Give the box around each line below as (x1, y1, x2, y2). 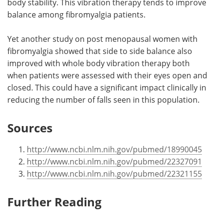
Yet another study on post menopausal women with (7, 33, 198, 44)
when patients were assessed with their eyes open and (7, 70, 207, 80)
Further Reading (7, 193, 102, 210)
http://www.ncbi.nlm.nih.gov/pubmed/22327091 (27, 156, 202, 166)
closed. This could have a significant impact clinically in (7, 82, 206, 92)
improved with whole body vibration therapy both (7, 57, 190, 68)
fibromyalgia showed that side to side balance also (7, 45, 192, 56)
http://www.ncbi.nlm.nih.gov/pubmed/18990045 (27, 144, 202, 154)
